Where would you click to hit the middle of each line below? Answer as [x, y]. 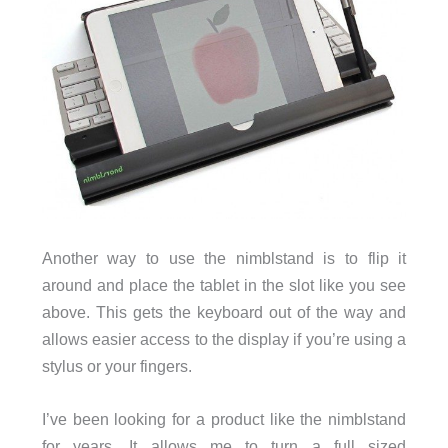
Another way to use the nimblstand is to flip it [224, 258]
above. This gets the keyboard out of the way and [224, 312]
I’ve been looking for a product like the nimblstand [224, 419]
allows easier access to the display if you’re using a [224, 339]
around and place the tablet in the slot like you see [224, 285]
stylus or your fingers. [116, 366]
